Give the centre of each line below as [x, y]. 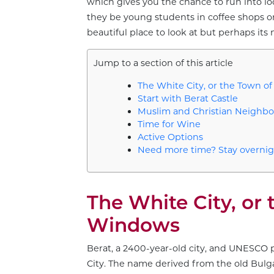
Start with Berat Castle [187, 99]
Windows [133, 225]
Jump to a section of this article [163, 63]
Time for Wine [169, 124]
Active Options [170, 137]
